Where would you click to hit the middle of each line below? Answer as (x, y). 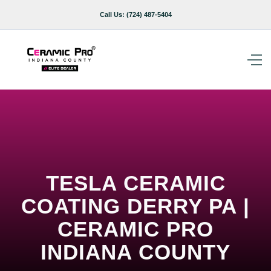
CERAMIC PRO (135, 229)
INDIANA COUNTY (135, 252)
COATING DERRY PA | (135, 206)
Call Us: (113, 15)
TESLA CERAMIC (135, 183)
